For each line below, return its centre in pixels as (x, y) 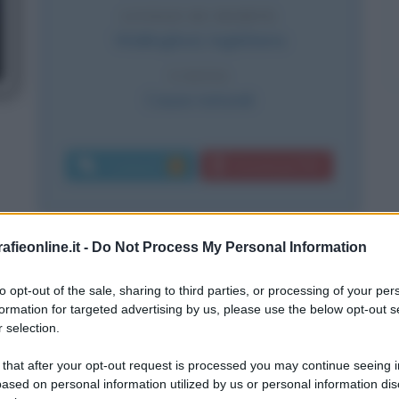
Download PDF (278, 166)
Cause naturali (199, 100)
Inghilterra (247, 40)
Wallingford (158, 40)
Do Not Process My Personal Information (229, 247)
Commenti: (136, 166)
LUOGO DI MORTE (199, 16)
